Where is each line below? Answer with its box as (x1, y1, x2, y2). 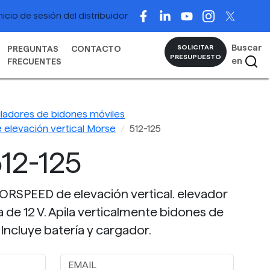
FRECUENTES (7, 56, 61, 66)
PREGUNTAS (7, 43, 58, 54)
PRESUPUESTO (169, 53, 221, 61)
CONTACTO (71, 43, 121, 54)
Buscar (231, 43, 262, 53)
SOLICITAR (177, 43, 214, 51)
